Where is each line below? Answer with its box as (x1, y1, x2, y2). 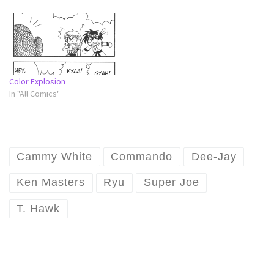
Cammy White (17, 150, 93, 163)
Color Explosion (9, 76, 65, 87)
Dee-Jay (191, 150, 237, 163)
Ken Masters (17, 176, 86, 189)
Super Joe (143, 176, 199, 189)
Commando (111, 150, 173, 163)
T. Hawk (17, 202, 61, 215)
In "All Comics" (9, 88, 60, 100)
